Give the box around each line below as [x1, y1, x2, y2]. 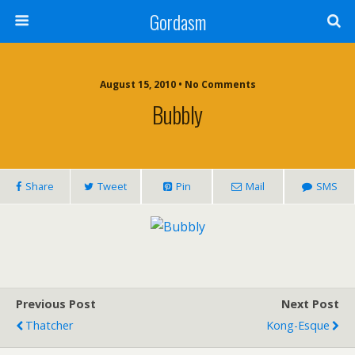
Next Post [281, 296, 339, 311]
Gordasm [149, 7, 206, 36]
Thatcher [25, 318, 73, 333]
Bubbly [152, 97, 203, 131]
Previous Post [16, 296, 96, 311]
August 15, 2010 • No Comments [99, 78, 256, 91]
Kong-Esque [266, 318, 330, 333]
